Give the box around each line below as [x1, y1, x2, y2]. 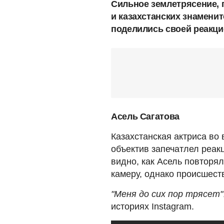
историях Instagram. [111, 201, 194, 211]
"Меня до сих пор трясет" [111, 188, 223, 199]
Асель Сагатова [111, 111, 179, 121]
